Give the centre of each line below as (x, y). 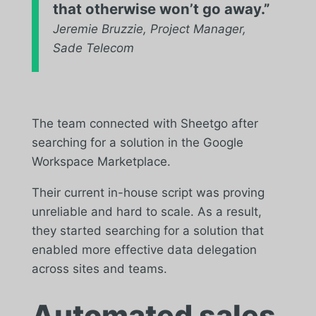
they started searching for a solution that (147, 230)
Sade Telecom (93, 48)
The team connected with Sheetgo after (145, 123)
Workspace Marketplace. (101, 161)
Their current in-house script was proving (148, 192)
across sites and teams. (99, 268)
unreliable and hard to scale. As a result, (146, 211)
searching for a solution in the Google (137, 142)
